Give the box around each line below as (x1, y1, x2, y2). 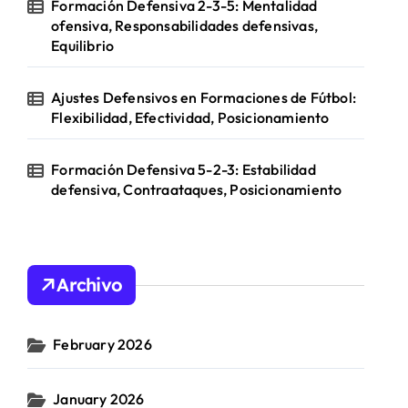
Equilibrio (51, 36, 115, 55)
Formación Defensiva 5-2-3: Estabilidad (51, 160, 316, 178)
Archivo (56, 273, 123, 296)
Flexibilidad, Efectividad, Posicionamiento (51, 108, 330, 127)
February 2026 (53, 335, 152, 353)
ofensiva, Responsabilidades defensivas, (51, 16, 319, 35)
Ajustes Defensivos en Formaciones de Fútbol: (51, 88, 357, 107)
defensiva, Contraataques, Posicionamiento (51, 180, 342, 199)
